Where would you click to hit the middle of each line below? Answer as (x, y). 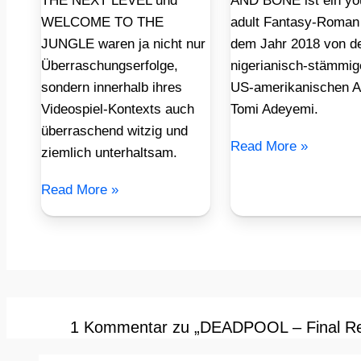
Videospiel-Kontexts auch (117, 110)
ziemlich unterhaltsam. (109, 153)
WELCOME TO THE (102, 23)
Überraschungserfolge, (109, 66)
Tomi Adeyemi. (274, 110)
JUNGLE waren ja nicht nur (123, 44)
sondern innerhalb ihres (111, 88)
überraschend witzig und (114, 131)
